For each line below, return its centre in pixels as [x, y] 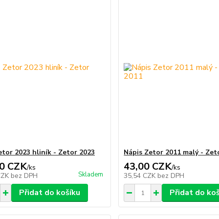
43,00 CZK [148, 166]
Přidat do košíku [49, 193]
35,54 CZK [141, 176]
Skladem [91, 175]
